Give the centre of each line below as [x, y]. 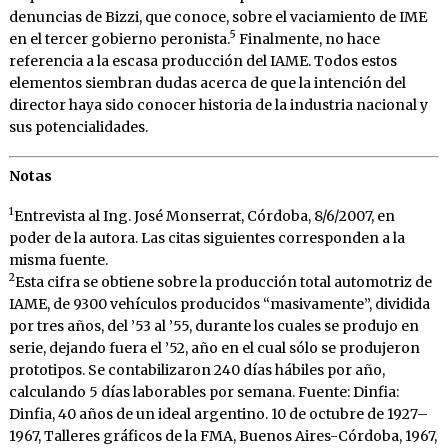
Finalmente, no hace [307, 38]
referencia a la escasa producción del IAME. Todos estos [202, 60]
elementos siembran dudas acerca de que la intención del [207, 82]
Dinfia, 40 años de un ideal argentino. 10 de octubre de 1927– [218, 413]
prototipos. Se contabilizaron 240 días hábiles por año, [196, 369]
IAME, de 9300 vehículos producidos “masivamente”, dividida [219, 303]
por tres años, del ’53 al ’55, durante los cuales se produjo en [213, 325]
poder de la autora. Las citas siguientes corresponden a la [206, 237]
